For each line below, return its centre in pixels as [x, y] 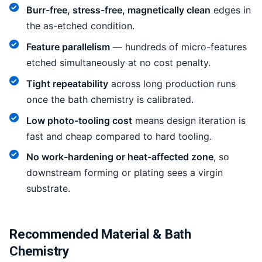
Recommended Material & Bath [100, 234]
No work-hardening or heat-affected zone [120, 157]
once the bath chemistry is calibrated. [110, 99]
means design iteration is [189, 120]
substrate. [48, 189]
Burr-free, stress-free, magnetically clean [118, 10]
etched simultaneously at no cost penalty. [118, 63]
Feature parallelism [68, 47]
